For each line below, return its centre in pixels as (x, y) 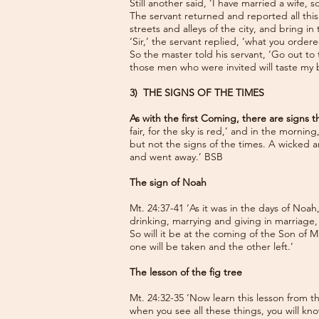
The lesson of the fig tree (186, 272)
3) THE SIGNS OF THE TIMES (197, 93)
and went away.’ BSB (176, 157)
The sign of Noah (168, 182)
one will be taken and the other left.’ (211, 246)
